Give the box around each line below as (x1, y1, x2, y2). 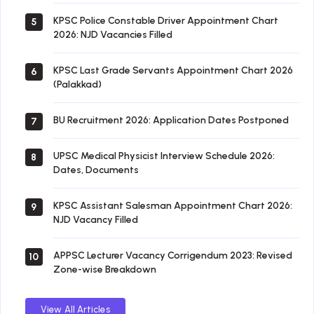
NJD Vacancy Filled (53, 214, 138, 226)
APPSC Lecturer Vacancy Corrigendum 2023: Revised (53, 250, 292, 262)
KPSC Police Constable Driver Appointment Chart (53, 15, 278, 27)
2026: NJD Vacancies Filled (53, 29, 172, 41)
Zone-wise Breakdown (53, 264, 156, 276)
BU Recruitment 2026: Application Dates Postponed (53, 114, 289, 127)
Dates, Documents (53, 164, 139, 177)
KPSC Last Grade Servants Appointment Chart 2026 (53, 64, 293, 77)
